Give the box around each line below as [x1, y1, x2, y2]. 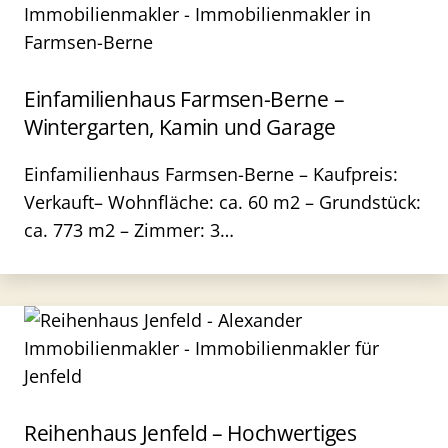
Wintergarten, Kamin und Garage [24, 113, 336, 141]
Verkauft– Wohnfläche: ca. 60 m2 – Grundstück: [24, 190, 421, 214]
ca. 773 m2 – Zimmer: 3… [24, 218, 234, 242]
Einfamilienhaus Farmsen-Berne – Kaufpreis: [24, 162, 398, 186]
